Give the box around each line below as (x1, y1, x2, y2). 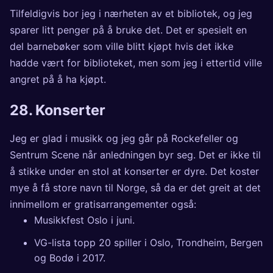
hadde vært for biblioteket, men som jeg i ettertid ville (10, 57, 262, 69)
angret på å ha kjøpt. (10, 73, 106, 86)
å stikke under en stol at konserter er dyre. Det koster (10, 165, 259, 177)
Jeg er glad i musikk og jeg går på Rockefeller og (10, 132, 238, 144)
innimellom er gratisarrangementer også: (10, 197, 196, 210)
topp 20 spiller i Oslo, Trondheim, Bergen (71, 236, 263, 249)
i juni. (108, 213, 135, 226)
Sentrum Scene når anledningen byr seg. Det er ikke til (10, 148, 261, 161)
